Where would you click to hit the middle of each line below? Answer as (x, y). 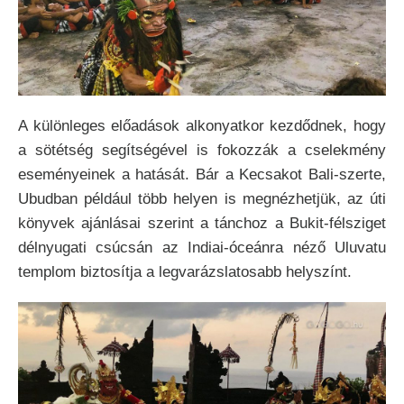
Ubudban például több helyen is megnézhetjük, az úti (202, 198)
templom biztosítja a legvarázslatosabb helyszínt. (185, 271)
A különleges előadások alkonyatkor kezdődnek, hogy (202, 125)
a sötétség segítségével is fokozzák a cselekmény (202, 150)
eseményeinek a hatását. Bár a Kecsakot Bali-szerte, (202, 174)
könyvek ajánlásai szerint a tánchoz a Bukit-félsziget (202, 223)
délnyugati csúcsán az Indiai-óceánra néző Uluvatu (202, 247)
